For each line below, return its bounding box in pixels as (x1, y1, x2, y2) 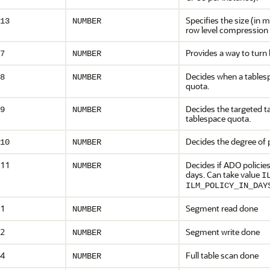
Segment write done (186, 226, 260, 237)
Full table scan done (186, 250, 259, 261)
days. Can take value (186, 169, 262, 180)
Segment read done (186, 202, 258, 214)
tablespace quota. (186, 113, 251, 124)
